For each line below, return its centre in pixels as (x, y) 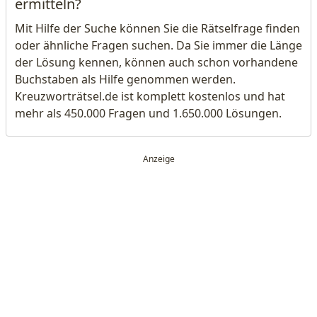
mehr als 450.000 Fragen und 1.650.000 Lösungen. (148, 113)
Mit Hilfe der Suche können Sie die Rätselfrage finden (157, 28)
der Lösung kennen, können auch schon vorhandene (156, 62)
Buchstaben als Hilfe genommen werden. (125, 79)
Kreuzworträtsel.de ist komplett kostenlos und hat (150, 96)
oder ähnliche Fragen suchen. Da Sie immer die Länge (158, 45)
